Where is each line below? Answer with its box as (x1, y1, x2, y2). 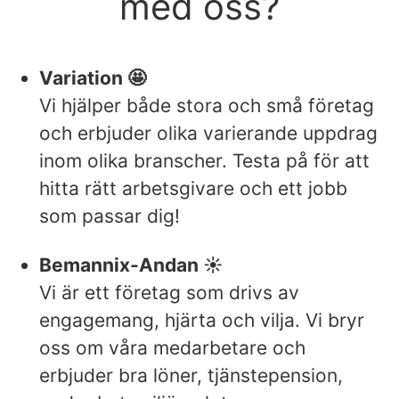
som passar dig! (39, 204, 180, 227)
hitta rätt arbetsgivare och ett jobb (39, 176, 347, 199)
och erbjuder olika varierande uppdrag (39, 121, 378, 144)
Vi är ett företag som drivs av (39, 281, 299, 304)
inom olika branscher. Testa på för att (39, 149, 370, 172)
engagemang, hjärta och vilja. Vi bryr (39, 308, 364, 331)
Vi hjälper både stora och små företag (39, 94, 374, 117)
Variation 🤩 (39, 66, 146, 89)
